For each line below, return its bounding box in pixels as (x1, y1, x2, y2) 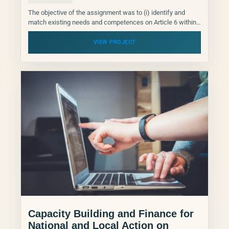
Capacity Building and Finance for (28, 208, 194, 220)
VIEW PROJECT (93, 39, 136, 46)
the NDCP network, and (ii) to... (28, 28, 116, 36)
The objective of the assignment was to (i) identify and (28, 9, 185, 17)
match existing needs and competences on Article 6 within (28, 18, 196, 27)
